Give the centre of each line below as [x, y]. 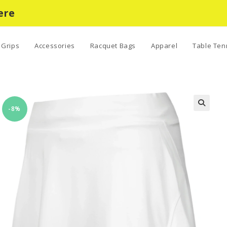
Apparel [164, 46]
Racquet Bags [113, 46]
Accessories [55, 46]
